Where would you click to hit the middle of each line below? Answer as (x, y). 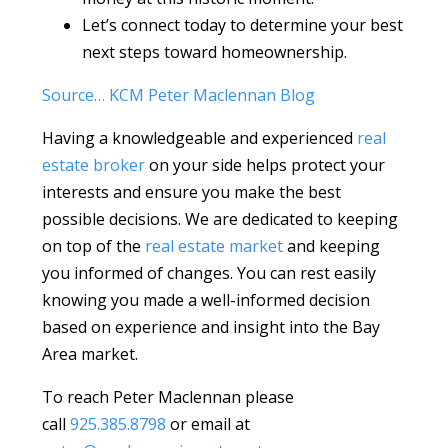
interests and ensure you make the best (192, 192)
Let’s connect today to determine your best (243, 25)
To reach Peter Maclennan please (168, 397)
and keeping (332, 246)
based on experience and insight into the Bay (211, 327)
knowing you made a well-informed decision (206, 300)
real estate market (214, 246)
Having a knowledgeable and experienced (200, 138)
